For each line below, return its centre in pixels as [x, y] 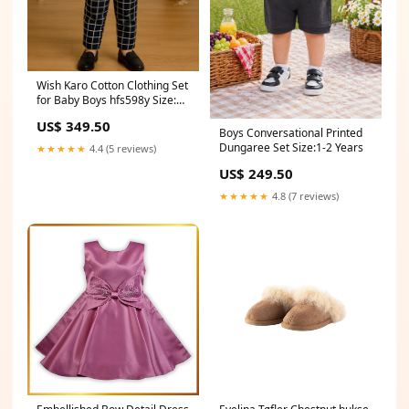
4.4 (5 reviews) [121, 149]
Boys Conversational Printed [291, 133]
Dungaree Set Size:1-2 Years [291, 148]
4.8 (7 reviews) [304, 196]
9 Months [60, 115]
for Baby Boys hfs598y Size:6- [111, 100]
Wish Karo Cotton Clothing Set [112, 86]
